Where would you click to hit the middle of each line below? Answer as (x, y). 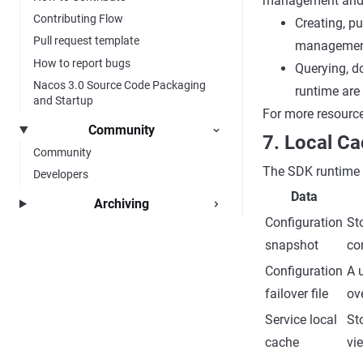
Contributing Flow (78, 19)
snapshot (292, 245)
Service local (301, 320)
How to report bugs (82, 63)
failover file (297, 294)
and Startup (63, 101)
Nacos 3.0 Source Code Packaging (120, 85)
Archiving (121, 203)
